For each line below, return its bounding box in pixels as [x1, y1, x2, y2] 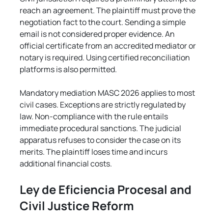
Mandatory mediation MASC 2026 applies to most [20, 87, 197, 98]
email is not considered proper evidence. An [20, 28, 177, 39]
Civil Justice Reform [20, 197, 135, 214]
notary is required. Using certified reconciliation [20, 52, 192, 63]
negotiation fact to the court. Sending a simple [20, 16, 188, 27]
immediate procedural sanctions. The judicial [20, 122, 183, 134]
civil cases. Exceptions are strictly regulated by [20, 99, 188, 110]
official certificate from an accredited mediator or [20, 40, 198, 51]
